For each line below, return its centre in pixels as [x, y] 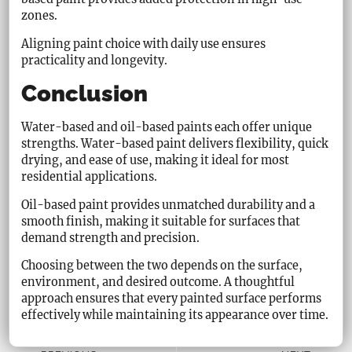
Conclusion [85, 94]
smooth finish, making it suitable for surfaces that [161, 221]
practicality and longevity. [95, 60]
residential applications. [90, 177]
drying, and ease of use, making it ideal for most [156, 161]
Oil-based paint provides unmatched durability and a [169, 205]
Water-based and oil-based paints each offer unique [167, 128]
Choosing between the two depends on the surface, [162, 265]
